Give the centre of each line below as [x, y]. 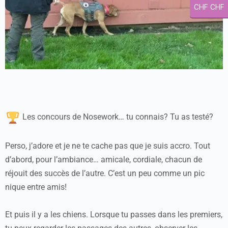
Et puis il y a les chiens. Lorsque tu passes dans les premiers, [114, 215]
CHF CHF [209, 7]
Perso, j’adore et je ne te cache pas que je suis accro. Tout [108, 146]
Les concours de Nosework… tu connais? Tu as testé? [117, 117]
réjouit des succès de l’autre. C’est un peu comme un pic [105, 173]
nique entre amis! [36, 187]
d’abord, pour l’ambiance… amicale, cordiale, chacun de [104, 160]
